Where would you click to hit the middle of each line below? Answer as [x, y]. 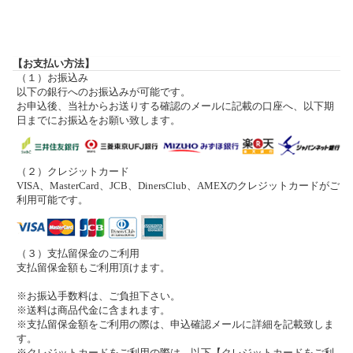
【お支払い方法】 [54, 64]
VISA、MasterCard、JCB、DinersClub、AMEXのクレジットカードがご [178, 186]
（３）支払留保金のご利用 [78, 254]
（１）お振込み [52, 78]
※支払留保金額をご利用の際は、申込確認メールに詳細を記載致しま [175, 325]
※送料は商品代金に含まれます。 [93, 310]
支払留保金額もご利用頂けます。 [93, 268]
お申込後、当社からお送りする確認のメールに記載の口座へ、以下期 [175, 106]
